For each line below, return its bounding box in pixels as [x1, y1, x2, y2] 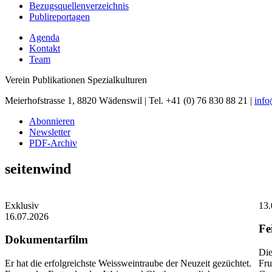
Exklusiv [5, 200, 39, 211]
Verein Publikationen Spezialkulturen [5, 74, 147, 85]
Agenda [29, 32, 59, 42]
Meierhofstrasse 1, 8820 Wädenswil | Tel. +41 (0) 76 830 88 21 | [5, 95, 254, 106]
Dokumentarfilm [5, 233, 88, 246]
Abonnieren [29, 115, 75, 126]
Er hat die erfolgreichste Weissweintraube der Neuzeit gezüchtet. [5, 258, 251, 269]
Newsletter [29, 126, 70, 137]
